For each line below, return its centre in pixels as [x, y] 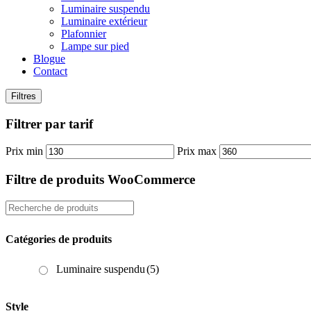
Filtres [24, 96]
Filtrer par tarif [49, 124]
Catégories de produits [59, 239]
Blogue [49, 59]
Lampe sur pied [95, 46]
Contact [50, 71]
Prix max [197, 151]
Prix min [24, 151]
